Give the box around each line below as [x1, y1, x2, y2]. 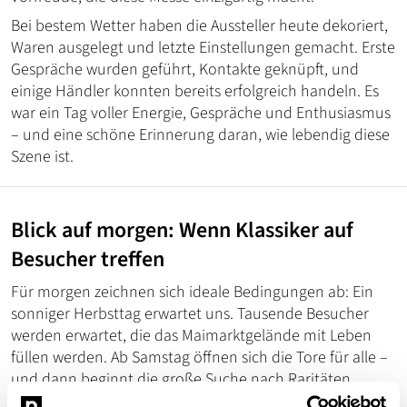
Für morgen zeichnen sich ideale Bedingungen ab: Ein [11, 280, 373, 303]
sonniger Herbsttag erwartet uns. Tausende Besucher [11, 302, 369, 325]
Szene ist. [11, 144, 74, 168]
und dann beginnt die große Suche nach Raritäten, [11, 367, 354, 391]
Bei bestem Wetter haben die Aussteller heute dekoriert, [11, 14, 388, 37]
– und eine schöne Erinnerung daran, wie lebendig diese [11, 123, 390, 146]
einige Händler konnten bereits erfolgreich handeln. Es [11, 79, 379, 103]
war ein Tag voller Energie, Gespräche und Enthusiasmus [11, 101, 391, 124]
